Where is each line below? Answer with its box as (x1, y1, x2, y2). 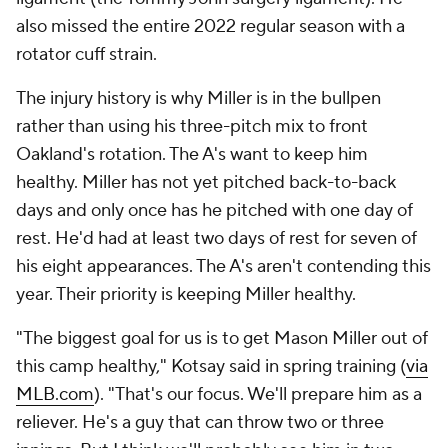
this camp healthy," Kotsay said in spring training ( (16, 355, 406, 378)
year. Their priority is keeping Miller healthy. (16, 283, 356, 306)
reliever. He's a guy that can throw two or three (16, 411, 384, 434)
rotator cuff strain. (16, 43, 157, 66)
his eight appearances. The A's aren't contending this (16, 255, 431, 278)
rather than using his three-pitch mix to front (16, 115, 368, 138)
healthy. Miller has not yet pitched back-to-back (16, 171, 396, 194)
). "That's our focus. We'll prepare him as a (94, 383, 422, 406)
